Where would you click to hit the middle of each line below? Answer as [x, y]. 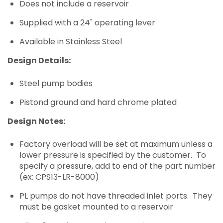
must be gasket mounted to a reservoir [96, 207]
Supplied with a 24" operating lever [87, 23]
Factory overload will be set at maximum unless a [116, 144]
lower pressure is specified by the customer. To [113, 155]
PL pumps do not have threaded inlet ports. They [116, 196]
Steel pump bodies [56, 84]
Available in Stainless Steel [71, 42]
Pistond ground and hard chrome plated [98, 103]
